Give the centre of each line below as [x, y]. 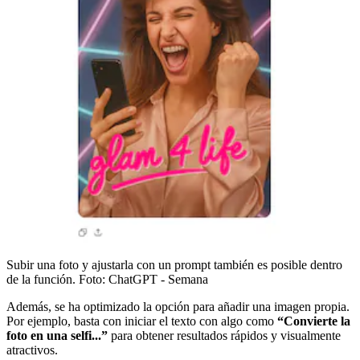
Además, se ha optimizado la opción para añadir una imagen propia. [178, 306]
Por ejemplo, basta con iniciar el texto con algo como [142, 321]
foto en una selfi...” [57, 335]
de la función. [41, 279]
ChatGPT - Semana [158, 279]
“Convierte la [314, 321]
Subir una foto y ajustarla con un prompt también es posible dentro [174, 264]
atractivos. [32, 350]
